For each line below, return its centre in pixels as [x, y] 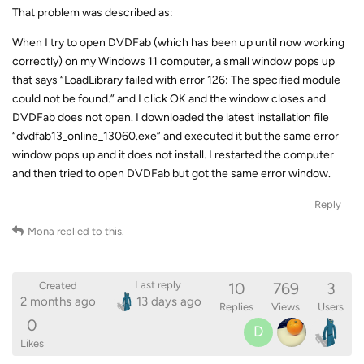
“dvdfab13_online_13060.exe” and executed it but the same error [175, 136]
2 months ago [58, 301]
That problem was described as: [93, 12]
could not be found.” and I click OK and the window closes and [169, 98]
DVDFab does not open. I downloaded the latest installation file [171, 117]
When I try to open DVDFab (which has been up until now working [178, 42]
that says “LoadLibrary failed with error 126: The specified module [176, 80]
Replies [236, 306]
